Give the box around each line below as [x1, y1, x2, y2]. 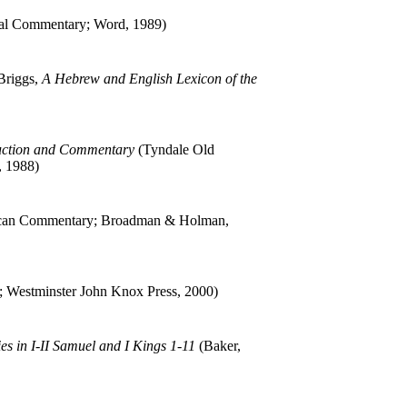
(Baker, [195, 337, 241, 353]
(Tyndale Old [134, 141, 214, 157]
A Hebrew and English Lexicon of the [42, 70, 257, 86]
